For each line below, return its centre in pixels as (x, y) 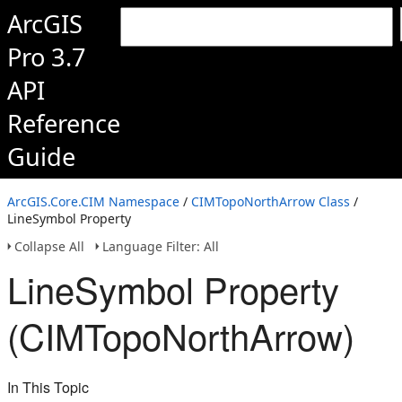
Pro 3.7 (47, 57)
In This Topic (48, 387)
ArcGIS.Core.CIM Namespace (93, 201)
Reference (64, 123)
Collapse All (49, 246)
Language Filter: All (161, 246)
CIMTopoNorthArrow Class (271, 201)
